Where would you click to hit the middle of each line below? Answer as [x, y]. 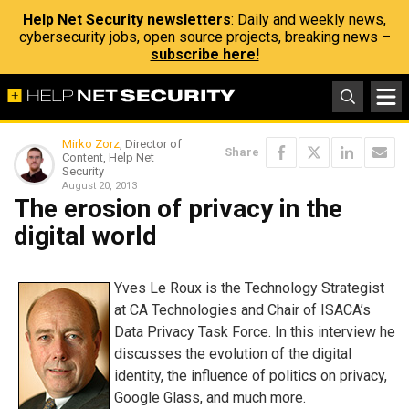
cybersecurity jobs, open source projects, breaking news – [204, 37]
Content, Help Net [108, 157]
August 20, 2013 [100, 186]
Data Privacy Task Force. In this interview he [255, 331]
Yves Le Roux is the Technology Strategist [249, 288]
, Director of [151, 144]
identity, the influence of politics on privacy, [251, 375]
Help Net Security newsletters [127, 20]
